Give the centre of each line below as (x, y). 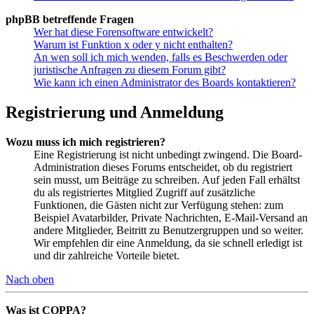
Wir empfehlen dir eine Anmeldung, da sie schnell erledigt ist (168, 243)
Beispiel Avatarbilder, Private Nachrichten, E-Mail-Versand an (171, 217)
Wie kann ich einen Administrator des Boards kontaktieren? (165, 82)
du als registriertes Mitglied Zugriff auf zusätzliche (144, 192)
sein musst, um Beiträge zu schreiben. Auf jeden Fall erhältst (167, 179)
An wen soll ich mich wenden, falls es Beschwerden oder (161, 57)
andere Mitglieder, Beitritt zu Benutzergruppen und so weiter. (169, 230)
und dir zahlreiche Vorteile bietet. (107, 255)
